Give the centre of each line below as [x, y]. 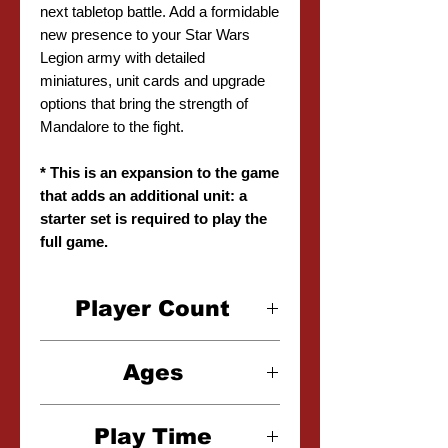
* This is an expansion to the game [159, 172]
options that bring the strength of [144, 103]
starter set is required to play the [153, 218]
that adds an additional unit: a [143, 195]
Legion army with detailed [122, 57]
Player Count [152, 308]
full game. [74, 241]
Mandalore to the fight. [112, 126]
